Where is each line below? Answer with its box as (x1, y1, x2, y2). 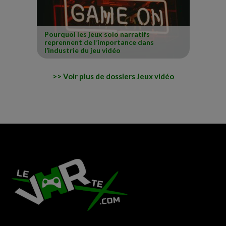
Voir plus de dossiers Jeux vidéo (63, 71, 174, 81)
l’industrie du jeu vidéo (44, 46, 121, 55)
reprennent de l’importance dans (44, 38, 154, 47)
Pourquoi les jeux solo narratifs (44, 30, 150, 39)
